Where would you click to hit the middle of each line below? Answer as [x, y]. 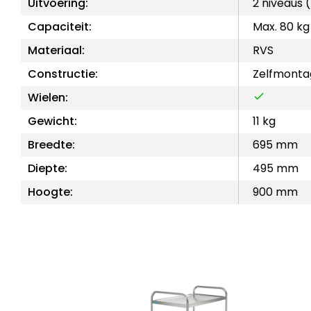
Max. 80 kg [281, 26]
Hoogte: [50, 192]
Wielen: [48, 97]
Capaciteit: [60, 26]
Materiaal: [56, 50]
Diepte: [48, 168]
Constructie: [63, 74]
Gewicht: [52, 121]
